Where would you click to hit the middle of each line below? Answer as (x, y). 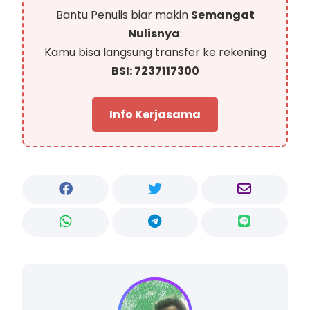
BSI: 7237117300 (155, 71)
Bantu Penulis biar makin (123, 15)
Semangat (222, 15)
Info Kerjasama (155, 115)
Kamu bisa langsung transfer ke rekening (155, 53)
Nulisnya (154, 34)
